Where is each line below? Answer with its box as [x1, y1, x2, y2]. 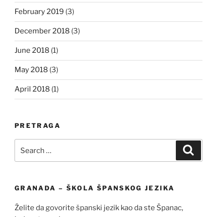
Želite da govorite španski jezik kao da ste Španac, [15, 203, 183, 212]
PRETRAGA [15, 121, 61, 129]
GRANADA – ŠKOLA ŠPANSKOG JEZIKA [15, 184, 175, 192]
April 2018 [15, 85, 50, 94]
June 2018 [15, 46, 49, 55]
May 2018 [15, 65, 48, 75]
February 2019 [15, 7, 64, 16]
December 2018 [15, 27, 70, 36]
